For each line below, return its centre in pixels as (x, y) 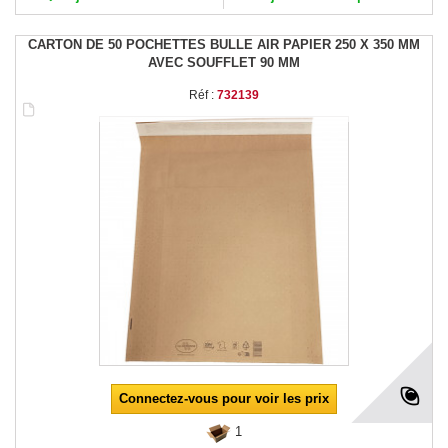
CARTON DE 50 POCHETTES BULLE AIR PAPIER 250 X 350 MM (224, 45)
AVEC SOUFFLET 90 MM (224, 63)
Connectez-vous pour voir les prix (224, 399)
